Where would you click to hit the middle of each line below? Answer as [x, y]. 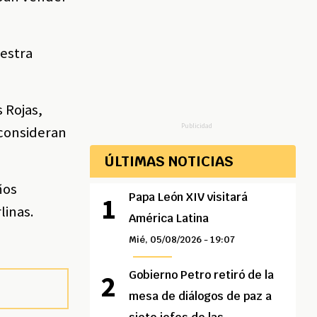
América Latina [169, 219]
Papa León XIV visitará [189, 197]
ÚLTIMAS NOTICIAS [169, 162]
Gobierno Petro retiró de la [202, 275]
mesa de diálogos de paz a [201, 296]
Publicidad [196, 126]
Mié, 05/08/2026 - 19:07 [182, 240]
